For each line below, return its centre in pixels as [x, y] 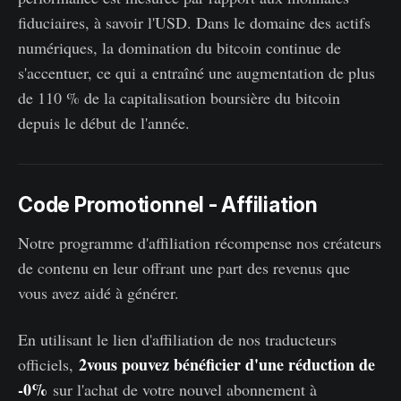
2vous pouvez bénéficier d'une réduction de [227, 364]
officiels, [48, 364]
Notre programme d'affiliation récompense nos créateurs [200, 242]
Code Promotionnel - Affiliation [168, 205]
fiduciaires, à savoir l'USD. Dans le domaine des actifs [194, 22]
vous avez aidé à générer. [98, 292]
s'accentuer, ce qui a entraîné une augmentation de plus [196, 72]
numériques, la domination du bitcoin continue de [179, 47]
